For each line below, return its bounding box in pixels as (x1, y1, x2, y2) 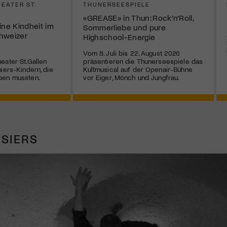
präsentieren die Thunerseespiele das (83, 57, 203, 66)
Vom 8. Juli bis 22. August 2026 (83, 49, 180, 58)
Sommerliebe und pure (83, 22, 166, 32)
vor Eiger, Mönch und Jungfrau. (83, 73, 180, 82)
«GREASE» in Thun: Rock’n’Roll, (83, 13, 194, 23)
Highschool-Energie (83, 32, 156, 42)
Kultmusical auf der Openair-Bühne (83, 65, 193, 74)
